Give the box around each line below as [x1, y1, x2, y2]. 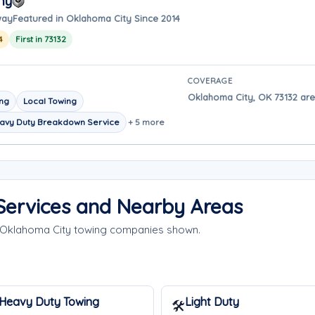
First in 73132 [15, 33, 66, 44]
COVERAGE [188, 76, 233, 86]
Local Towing [23, 96, 77, 106]
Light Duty [185, 295, 239, 309]
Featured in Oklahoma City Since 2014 [13, 12, 180, 24]
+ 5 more [128, 117, 165, 127]
